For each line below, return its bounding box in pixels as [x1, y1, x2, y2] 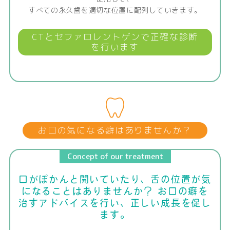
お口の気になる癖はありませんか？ [38, 124, 192, 136]
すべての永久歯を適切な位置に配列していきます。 [28, 5, 202, 15]
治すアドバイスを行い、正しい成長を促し [18, 198, 212, 208]
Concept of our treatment [67, 151, 163, 162]
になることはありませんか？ [21, 186, 154, 196]
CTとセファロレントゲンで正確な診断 [31, 30, 199, 43]
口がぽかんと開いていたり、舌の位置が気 [18, 175, 212, 184]
